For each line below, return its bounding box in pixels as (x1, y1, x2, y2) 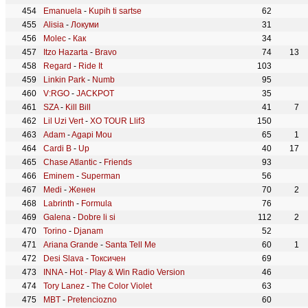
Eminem (43, 171, 74, 181)
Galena (43, 212, 71, 222)
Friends (104, 157, 132, 167)
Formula (81, 199, 112, 208)
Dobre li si (78, 212, 115, 222)
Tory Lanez (43, 281, 85, 291)
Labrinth (43, 199, 74, 208)
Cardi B (43, 144, 71, 153)
